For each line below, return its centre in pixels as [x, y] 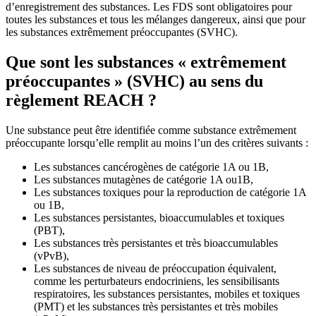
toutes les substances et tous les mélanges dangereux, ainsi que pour [156, 19]
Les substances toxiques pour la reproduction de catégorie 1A [170, 192]
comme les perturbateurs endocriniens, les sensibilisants [157, 281]
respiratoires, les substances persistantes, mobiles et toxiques [167, 293]
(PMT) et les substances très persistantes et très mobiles [156, 306]
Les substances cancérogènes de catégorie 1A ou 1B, [151, 166]
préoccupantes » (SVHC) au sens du [134, 81]
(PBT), [49, 230]
